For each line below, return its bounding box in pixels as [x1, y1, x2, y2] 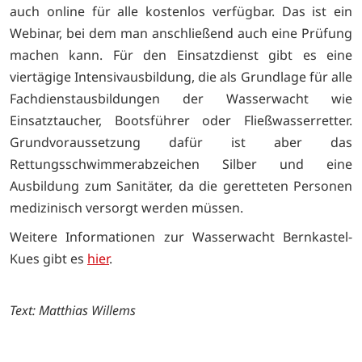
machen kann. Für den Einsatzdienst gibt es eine [10, 45, 352, 64]
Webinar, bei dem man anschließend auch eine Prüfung [10, 23, 352, 42]
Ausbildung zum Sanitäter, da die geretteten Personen [10, 176, 352, 195]
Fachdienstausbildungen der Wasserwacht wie [10, 89, 352, 107]
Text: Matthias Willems [10, 301, 136, 319]
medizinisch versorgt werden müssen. [10, 198, 243, 217]
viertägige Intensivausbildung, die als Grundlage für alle [10, 67, 352, 86]
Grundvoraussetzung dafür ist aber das [10, 133, 352, 151]
